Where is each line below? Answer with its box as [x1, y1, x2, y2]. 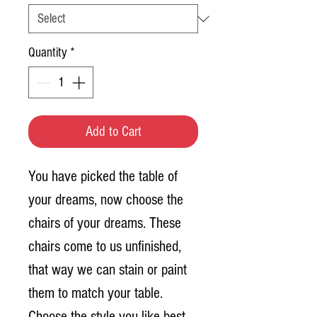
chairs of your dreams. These [28, 214, 181, 232]
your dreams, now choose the [28, 190, 183, 209]
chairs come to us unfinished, [28, 237, 181, 255]
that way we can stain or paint [28, 260, 187, 279]
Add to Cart [85, 123, 142, 139]
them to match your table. [28, 284, 163, 302]
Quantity [28, 45, 67, 61]
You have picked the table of [28, 167, 178, 185]
